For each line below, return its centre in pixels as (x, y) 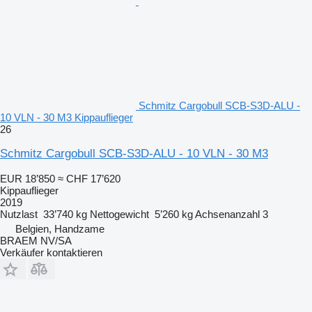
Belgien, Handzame (60, 228)
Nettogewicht (119, 214)
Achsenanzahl (227, 214)
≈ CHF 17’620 (89, 178)
